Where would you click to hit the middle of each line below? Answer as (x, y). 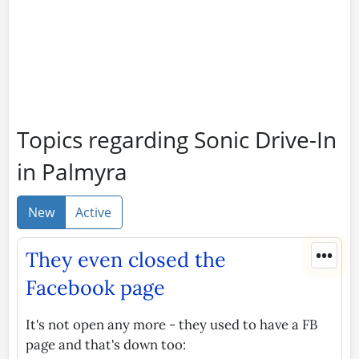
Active (94, 212)
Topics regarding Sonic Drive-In (177, 139)
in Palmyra (72, 171)
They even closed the (126, 259)
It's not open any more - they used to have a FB (171, 324)
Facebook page (95, 287)
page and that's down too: (106, 344)
